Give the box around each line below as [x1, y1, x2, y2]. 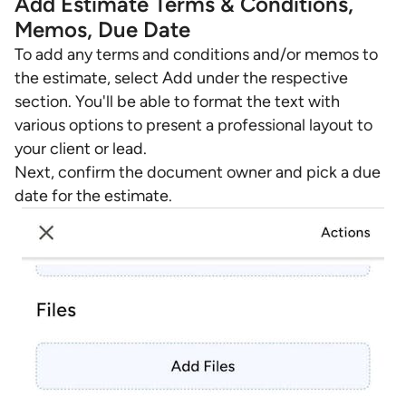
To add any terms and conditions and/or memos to [14, 44, 378, 64]
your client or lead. [14, 139, 147, 159]
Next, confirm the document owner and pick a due [14, 162, 381, 182]
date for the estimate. [14, 186, 172, 206]
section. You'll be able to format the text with [14, 92, 340, 111]
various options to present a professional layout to [14, 115, 372, 135]
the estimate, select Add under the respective [14, 68, 348, 88]
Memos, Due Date [14, 16, 190, 43]
